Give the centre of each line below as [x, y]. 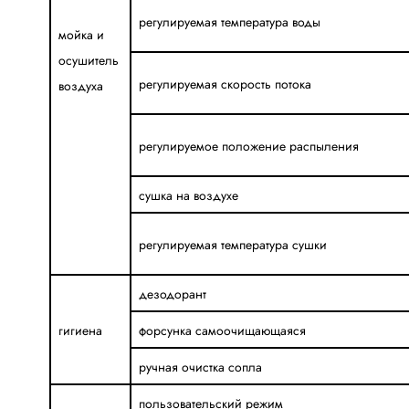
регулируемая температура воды [229, 21]
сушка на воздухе [188, 195]
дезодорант [172, 294]
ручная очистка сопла [200, 367]
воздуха [80, 85]
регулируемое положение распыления [248, 146]
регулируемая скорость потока [225, 84]
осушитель [88, 60]
